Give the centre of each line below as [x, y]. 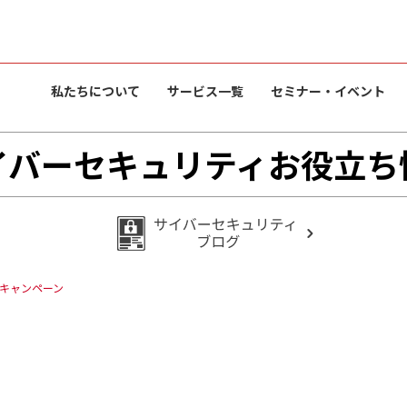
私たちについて [95, 91]
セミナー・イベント [328, 91]
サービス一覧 [205, 91]
